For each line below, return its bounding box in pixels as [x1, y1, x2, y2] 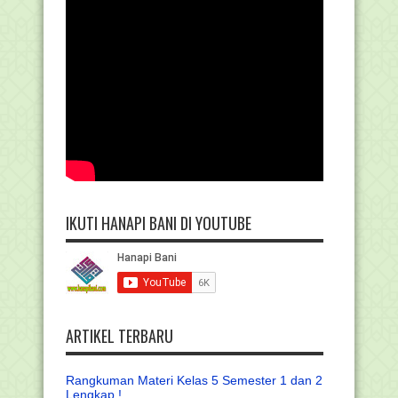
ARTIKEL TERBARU [66, 323, 173, 347]
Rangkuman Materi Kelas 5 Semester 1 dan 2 [66, 372, 322, 387]
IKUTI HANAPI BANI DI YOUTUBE [66, 211, 251, 235]
